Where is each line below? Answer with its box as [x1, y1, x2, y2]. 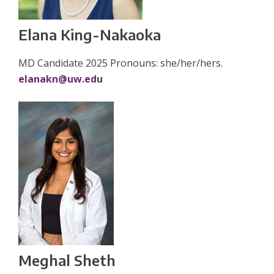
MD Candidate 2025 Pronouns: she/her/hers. [18, 56, 223, 70]
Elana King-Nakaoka [18, 25, 161, 44]
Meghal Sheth [18, 251, 116, 270]
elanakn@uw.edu [18, 72, 103, 86]
